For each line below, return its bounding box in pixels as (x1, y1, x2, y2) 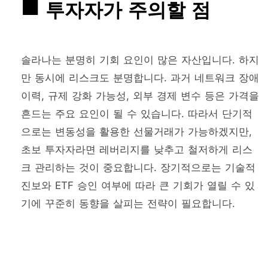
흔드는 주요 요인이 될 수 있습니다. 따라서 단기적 (21, 108, 252, 120)
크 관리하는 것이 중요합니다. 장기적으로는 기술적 (21, 162, 255, 174)
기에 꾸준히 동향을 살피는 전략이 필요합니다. (21, 197, 235, 210)
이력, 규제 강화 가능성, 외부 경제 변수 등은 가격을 (21, 90, 259, 102)
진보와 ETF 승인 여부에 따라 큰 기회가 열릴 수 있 (21, 179, 255, 192)
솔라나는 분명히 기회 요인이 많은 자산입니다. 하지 (21, 54, 259, 66)
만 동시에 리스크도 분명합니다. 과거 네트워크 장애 (21, 72, 259, 84)
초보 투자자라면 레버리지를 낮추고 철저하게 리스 (21, 144, 252, 156)
